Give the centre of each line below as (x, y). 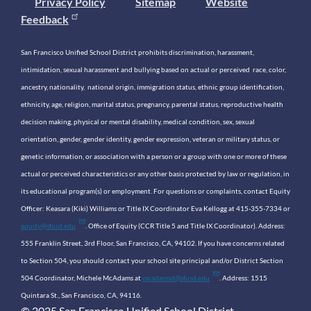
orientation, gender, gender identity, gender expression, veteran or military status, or (150, 138)
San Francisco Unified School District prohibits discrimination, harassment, (137, 52)
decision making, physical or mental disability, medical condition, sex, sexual (138, 121)
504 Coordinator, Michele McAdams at (82, 277)
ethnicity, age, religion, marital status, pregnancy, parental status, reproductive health (152, 104)
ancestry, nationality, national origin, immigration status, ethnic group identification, (152, 86)
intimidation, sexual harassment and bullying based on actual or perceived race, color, (153, 69)
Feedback (45, 19)
